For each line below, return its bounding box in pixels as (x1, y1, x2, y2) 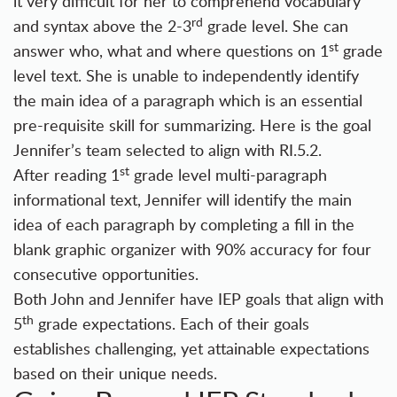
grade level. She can (203, 15, 348, 37)
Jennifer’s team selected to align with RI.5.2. (13, 139, 322, 161)
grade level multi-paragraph (129, 164, 327, 186)
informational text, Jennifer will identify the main (13, 189, 352, 211)
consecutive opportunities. (13, 263, 198, 285)
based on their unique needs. (13, 362, 217, 385)
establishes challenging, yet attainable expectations (13, 338, 370, 360)
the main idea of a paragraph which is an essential (13, 90, 362, 112)
